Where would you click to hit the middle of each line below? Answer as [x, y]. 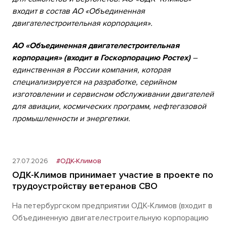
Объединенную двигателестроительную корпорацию [110, 218]
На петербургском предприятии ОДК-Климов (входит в [112, 206]
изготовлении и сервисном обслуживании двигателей [113, 94]
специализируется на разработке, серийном [94, 82]
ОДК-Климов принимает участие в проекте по [113, 175]
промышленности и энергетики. [71, 119]
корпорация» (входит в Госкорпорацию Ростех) [101, 58]
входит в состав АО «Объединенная [79, 11]
